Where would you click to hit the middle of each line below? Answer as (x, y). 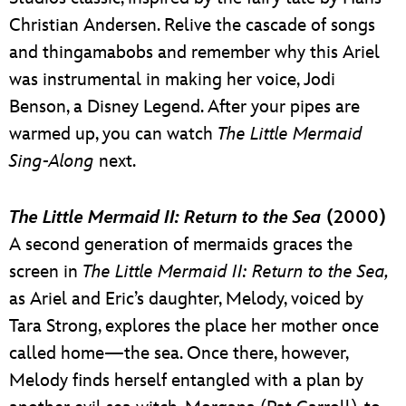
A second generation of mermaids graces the (181, 244)
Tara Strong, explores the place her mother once (194, 326)
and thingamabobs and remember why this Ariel (194, 52)
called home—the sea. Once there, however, (179, 353)
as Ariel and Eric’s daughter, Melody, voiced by (186, 299)
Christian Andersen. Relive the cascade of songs (192, 25)
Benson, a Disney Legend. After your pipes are (184, 106)
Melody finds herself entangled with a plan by (186, 380)
